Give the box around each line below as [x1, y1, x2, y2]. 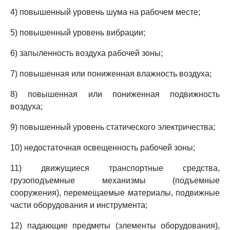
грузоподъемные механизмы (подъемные [10, 176, 220, 185]
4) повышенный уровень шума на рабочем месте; [10, 8, 200, 16]
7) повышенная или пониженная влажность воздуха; [10, 69, 212, 78]
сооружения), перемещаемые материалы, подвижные [10, 188, 220, 197]
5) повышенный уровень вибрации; [10, 28, 145, 37]
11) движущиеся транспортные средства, [10, 164, 220, 172]
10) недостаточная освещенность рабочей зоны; [10, 143, 195, 152]
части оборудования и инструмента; [10, 201, 147, 209]
